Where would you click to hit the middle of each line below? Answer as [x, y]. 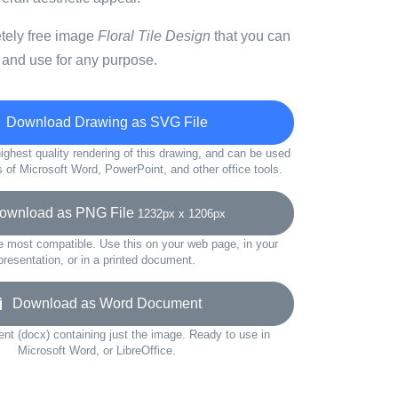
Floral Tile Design [154, 36]
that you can [251, 36]
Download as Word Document [102, 303]
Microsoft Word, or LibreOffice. [96, 350]
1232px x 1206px [182, 214]
